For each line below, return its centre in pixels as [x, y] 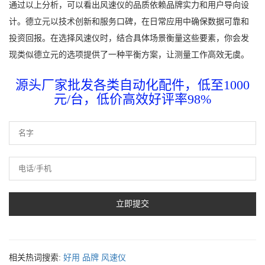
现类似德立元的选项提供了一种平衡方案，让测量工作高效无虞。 [129, 54]
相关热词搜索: [35, 257]
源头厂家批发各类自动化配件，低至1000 [132, 85]
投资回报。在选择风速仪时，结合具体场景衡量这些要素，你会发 [129, 38]
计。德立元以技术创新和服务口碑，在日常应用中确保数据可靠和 [129, 21]
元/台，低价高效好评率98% [132, 99]
